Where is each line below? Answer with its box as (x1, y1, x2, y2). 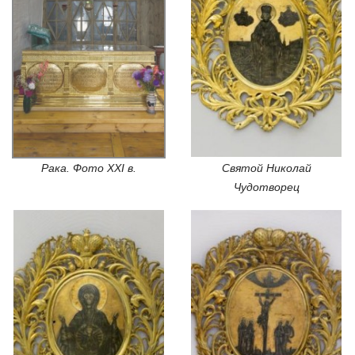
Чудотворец (233, 180, 300, 193)
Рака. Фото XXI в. (41, 161, 136, 174)
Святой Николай (221, 161, 311, 174)
